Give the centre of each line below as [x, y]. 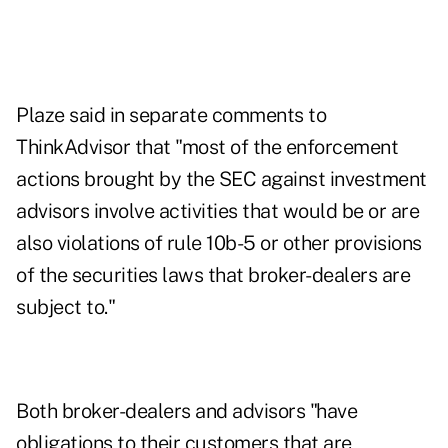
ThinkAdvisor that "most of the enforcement [207, 147]
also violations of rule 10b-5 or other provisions [219, 243]
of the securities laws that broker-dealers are [213, 275]
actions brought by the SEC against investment [221, 179]
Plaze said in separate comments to [171, 115]
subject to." [65, 307]
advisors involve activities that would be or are [217, 211]
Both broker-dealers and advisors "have [186, 411]
